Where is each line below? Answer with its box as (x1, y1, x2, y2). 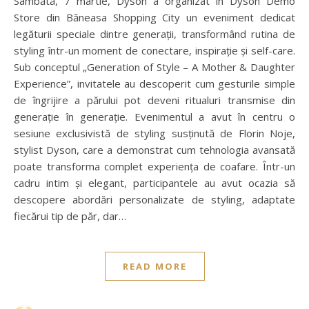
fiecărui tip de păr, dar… (14, 209, 126, 223)
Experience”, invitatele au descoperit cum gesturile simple (14, 77, 295, 90)
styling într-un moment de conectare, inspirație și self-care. (14, 43, 295, 57)
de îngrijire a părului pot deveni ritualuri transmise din (14, 93, 295, 107)
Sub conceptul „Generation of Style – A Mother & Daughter (14, 60, 295, 74)
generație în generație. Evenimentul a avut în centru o (14, 110, 295, 123)
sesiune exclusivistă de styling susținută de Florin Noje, (14, 126, 295, 140)
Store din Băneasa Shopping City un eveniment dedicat (14, 10, 295, 24)
